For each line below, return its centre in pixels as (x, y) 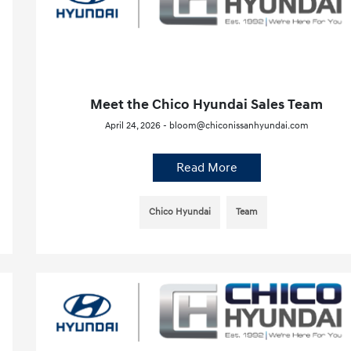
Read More (206, 167)
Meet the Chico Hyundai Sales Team (207, 104)
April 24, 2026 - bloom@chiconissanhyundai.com (206, 125)
